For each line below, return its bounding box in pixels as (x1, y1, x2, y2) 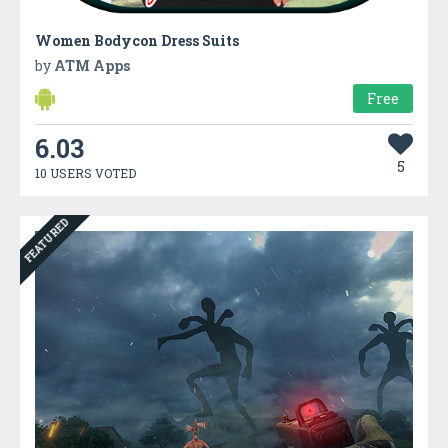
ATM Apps (54, 55, 130, 75)
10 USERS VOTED (35, 164, 136, 181)
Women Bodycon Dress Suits (35, 30, 239, 50)
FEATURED (21, 215, 73, 266)
